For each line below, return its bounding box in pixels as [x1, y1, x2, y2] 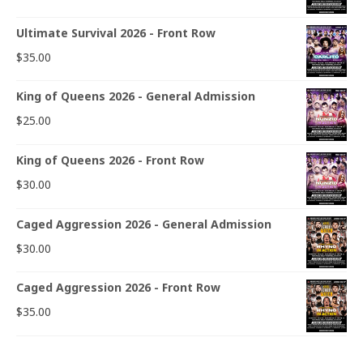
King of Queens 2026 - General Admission [16, 88, 255, 105]
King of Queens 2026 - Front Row [16, 152, 204, 168]
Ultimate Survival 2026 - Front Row [16, 24, 216, 41]
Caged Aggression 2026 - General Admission [16, 216, 271, 232]
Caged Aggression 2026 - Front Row [16, 280, 220, 296]
